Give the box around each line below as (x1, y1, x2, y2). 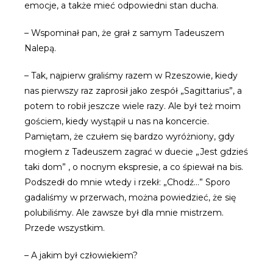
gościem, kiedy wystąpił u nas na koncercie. (24, 116, 209, 127)
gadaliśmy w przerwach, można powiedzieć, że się (24, 192, 236, 203)
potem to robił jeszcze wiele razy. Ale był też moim (24, 101, 241, 112)
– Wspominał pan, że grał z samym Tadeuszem (24, 27, 224, 38)
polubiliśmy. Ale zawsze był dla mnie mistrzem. (24, 207, 224, 218)
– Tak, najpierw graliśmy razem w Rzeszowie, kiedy (24, 70, 238, 81)
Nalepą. (24, 43, 56, 54)
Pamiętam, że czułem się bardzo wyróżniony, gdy (24, 131, 235, 142)
